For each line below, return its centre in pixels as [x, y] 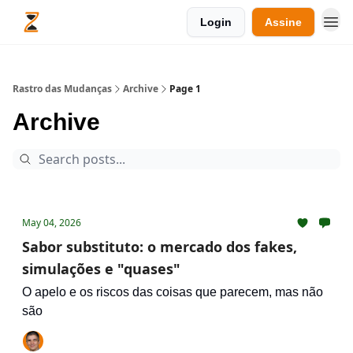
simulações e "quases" [101, 269]
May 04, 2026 [52, 223]
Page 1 [185, 89]
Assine [283, 22]
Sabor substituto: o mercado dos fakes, [160, 247]
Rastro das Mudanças [62, 89]
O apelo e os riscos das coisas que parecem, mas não [173, 292]
